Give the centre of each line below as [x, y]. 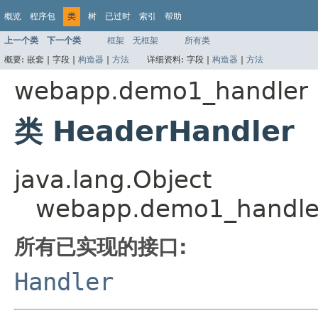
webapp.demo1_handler [161, 91]
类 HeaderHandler [154, 131]
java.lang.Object [113, 179]
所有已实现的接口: [101, 247]
